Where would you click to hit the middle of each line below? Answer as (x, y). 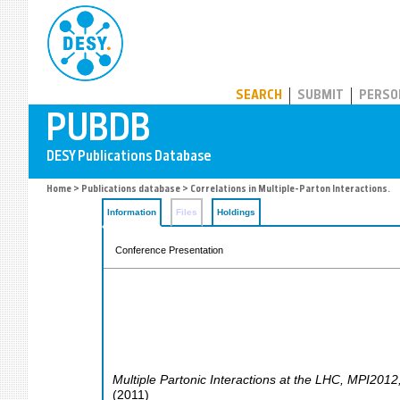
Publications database (131, 190)
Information (132, 212)
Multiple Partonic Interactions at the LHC (226, 379)
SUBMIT (321, 96)
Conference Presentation (169, 250)
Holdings (236, 212)
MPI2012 (373, 379)
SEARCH (259, 96)
